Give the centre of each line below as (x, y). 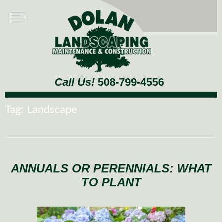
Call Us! (74, 82)
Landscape (52, 110)
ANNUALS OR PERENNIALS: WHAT (111, 168)
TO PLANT (111, 182)
